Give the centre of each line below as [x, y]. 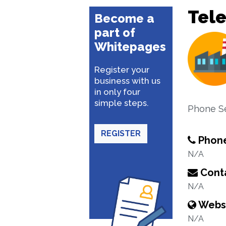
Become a [124, 18]
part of [115, 33]
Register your [122, 70]
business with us [127, 81]
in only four [117, 92]
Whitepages [130, 47]
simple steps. [122, 103]
